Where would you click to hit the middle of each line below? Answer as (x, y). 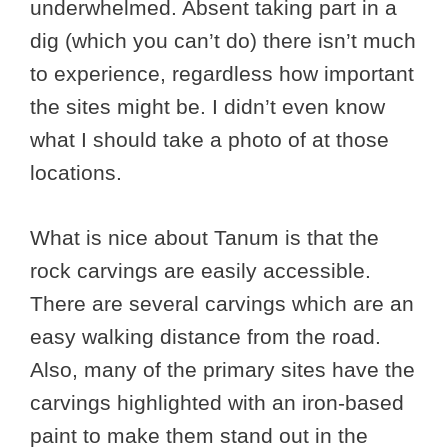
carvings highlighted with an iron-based (217, 402)
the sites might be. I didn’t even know (207, 107)
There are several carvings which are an (222, 303)
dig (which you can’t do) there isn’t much (223, 41)
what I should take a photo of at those (209, 140)
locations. (76, 173)
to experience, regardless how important (222, 74)
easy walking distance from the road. (205, 336)
